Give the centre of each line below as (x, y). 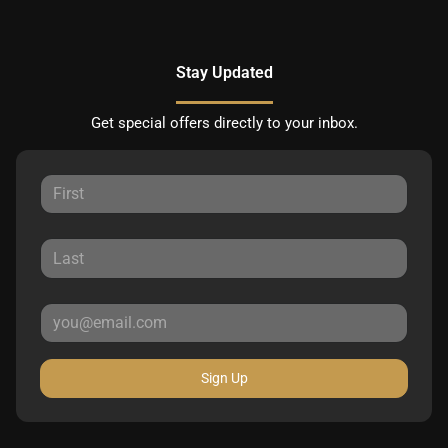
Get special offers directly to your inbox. (224, 123)
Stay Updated (224, 72)
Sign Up (224, 378)
